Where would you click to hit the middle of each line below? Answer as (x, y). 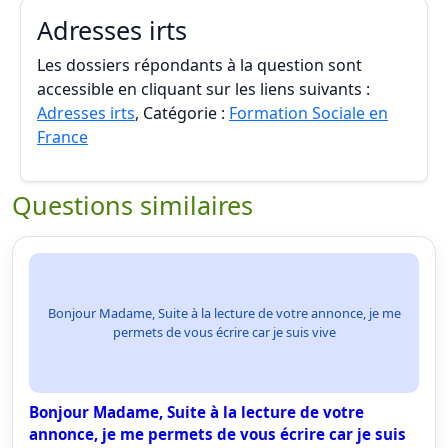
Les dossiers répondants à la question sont (199, 65)
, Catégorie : (182, 113)
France (62, 137)
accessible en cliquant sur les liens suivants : (203, 89)
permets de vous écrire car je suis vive (224, 332)
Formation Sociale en (308, 113)
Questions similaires (132, 205)
